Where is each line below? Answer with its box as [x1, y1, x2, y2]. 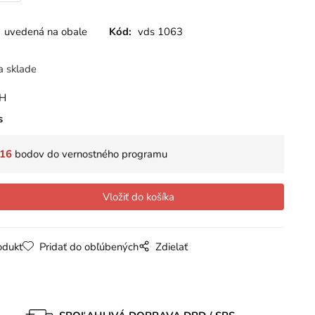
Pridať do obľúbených [39, 240, 139, 255]
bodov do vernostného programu [11, 147, 167, 162]
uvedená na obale [4, 25, 87, 39]
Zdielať [155, 240, 188, 255]
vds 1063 [138, 25, 184, 39]
